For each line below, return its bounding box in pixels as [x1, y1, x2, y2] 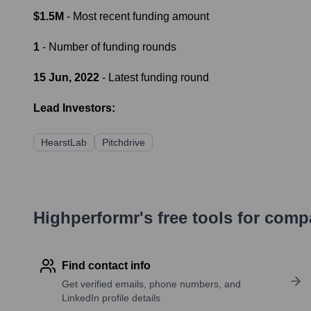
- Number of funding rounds [40, 41, 176, 53]
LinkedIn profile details [62, 292, 160, 304]
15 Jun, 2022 [33, 72, 99, 84]
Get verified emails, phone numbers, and [62, 278, 241, 290]
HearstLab [41, 137, 87, 149]
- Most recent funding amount [64, 10, 209, 23]
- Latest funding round [99, 72, 209, 84]
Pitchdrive [102, 137, 145, 149]
